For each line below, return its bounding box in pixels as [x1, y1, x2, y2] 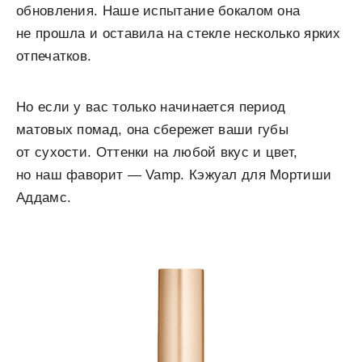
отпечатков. [16, 48, 92, 64]
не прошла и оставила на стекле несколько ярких [16, 26, 341, 41]
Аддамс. [16, 190, 72, 205]
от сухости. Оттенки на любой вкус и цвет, [16, 145, 298, 160]
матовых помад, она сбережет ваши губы [16, 122, 289, 137]
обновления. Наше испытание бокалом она [16, 3, 301, 19]
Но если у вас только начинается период [16, 99, 286, 115]
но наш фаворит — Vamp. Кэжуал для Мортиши [16, 167, 332, 183]
